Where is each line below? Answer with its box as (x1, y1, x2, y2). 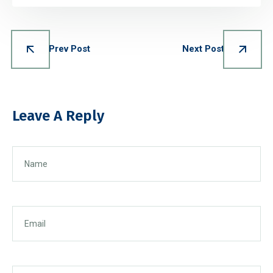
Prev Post (49, 43, 90, 55)
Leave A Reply (12, 107, 104, 124)
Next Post (182, 43, 224, 55)
